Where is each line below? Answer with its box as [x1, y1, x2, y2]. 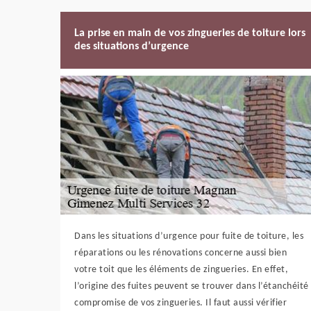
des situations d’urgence [74, 41, 189, 52]
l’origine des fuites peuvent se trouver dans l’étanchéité [74, 281, 309, 292]
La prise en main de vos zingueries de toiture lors [74, 28, 305, 39]
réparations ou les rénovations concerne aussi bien [74, 248, 287, 258]
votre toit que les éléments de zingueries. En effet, [74, 264, 288, 275]
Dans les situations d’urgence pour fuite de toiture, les [74, 231, 303, 242]
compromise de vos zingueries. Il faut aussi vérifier [74, 298, 287, 308]
